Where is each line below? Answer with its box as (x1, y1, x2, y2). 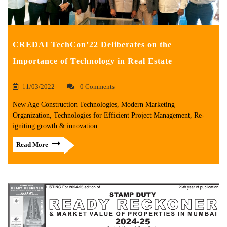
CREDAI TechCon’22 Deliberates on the (13, 40, 172, 49)
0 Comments (79, 83, 115, 91)
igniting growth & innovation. (13, 122, 99, 130)
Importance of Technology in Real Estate (13, 57, 172, 66)
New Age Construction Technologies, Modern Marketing (13, 101, 175, 109)
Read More (16, 141, 48, 149)
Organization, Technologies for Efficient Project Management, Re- (13, 111, 204, 120)
